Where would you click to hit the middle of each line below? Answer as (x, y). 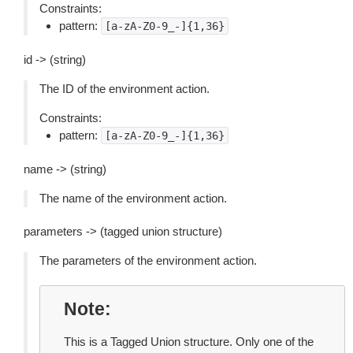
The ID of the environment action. (124, 89)
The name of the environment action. (133, 198)
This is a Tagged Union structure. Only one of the (189, 342)
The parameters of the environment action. (148, 260)
